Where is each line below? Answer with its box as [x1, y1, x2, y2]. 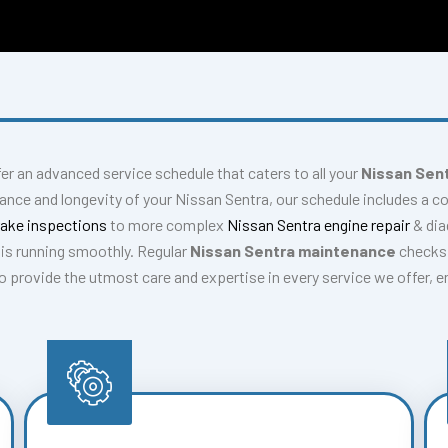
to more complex [107, 215, 227, 234]
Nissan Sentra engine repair [227, 215, 413, 234]
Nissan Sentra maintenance [190, 241, 396, 260]
